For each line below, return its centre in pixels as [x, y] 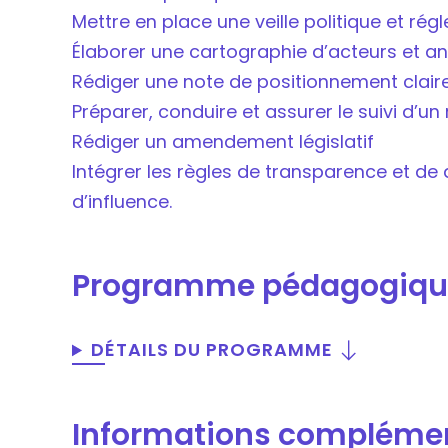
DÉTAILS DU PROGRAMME [211, 350]
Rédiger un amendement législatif [223, 142]
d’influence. [122, 202]
